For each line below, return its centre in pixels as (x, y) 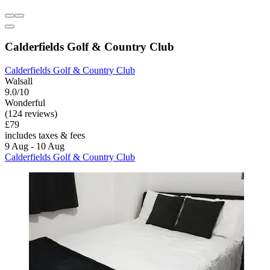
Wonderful (25, 102)
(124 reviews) (31, 113)
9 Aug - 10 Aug (35, 146)
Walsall (19, 81)
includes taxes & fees (45, 135)
